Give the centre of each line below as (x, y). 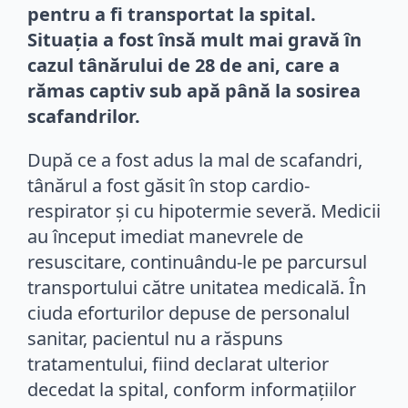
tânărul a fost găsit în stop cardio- (168, 185)
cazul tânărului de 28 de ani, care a (184, 65)
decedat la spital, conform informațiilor (192, 389)
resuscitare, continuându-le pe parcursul (197, 261)
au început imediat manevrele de (165, 236)
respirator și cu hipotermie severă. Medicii (204, 210)
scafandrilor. (84, 116)
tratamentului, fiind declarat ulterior (178, 363)
